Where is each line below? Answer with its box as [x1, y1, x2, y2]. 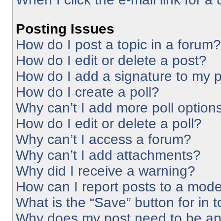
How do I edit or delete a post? [16, 53, 207, 68]
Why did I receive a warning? [16, 163, 195, 179]
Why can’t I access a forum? [16, 132, 191, 147]
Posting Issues [16, 21, 114, 37]
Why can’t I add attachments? [16, 147, 201, 163]
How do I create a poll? [16, 84, 159, 100]
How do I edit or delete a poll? [16, 116, 202, 131]
